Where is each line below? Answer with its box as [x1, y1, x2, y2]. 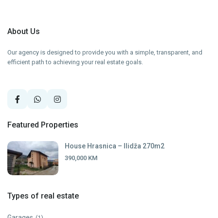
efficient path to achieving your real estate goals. [7, 58, 144, 66]
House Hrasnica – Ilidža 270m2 [65, 142, 165, 150]
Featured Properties [7, 120, 79, 130]
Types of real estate [7, 191, 79, 201]
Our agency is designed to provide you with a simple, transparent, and [7, 49, 203, 56]
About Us [7, 27, 40, 36]
